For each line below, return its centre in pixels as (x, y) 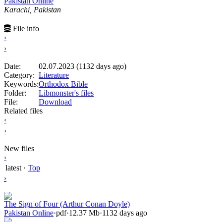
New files (19, 148)
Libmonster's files (66, 93)
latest (13, 167)
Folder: (15, 93)
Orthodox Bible (63, 84)
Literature (54, 75)
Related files (23, 111)
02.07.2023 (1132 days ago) (83, 66)
